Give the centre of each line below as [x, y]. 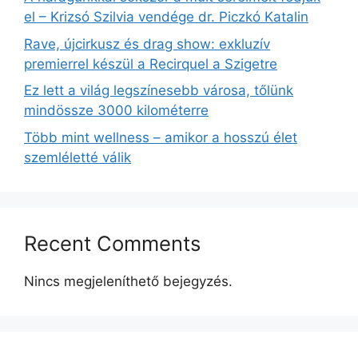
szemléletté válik [78, 157]
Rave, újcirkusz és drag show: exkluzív [147, 44]
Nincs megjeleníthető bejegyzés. [128, 281]
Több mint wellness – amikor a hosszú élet [161, 137]
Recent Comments [112, 243]
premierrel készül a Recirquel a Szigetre [151, 64]
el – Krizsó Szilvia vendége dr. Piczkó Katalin [166, 17]
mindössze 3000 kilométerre [116, 111]
